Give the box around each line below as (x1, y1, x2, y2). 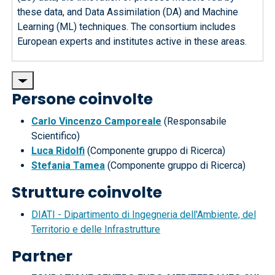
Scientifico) (31, 130, 80, 142)
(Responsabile (161, 115, 227, 128)
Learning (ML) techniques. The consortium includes (17, 21, 236, 33)
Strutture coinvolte (12, 182, 163, 204)
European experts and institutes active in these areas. (17, 36, 247, 48)
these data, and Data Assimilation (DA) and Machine (17, 6, 239, 18)
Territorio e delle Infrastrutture (31, 223, 161, 236)
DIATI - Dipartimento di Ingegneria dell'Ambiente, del (31, 209, 257, 221)
